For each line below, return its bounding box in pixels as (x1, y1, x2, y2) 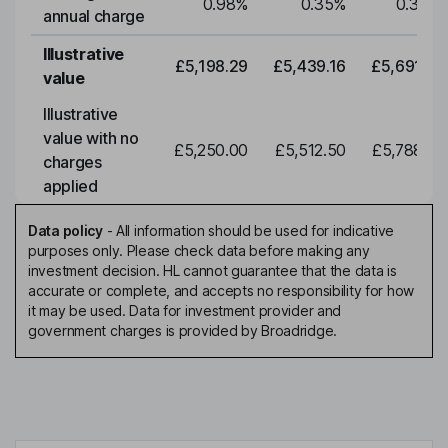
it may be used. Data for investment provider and (28, 302, 342, 320)
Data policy (28, 222, 103, 240)
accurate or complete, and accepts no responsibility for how (28, 282, 415, 300)
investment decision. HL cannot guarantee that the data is (28, 262, 397, 280)
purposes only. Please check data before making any (28, 242, 370, 260)
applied (43, 176, 98, 197)
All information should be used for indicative (115, 222, 395, 240)
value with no (43, 128, 139, 149)
